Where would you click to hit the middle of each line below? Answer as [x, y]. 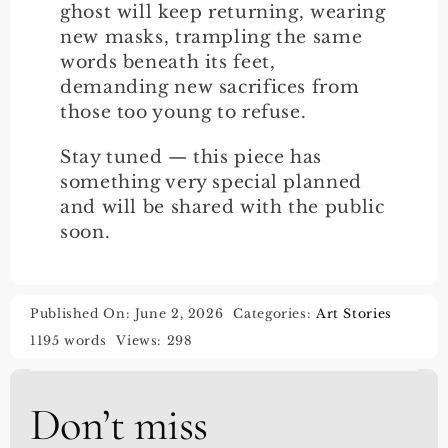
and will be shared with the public [222, 206]
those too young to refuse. [183, 111]
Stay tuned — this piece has [191, 156]
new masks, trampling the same [211, 36]
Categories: [274, 313]
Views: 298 [154, 340]
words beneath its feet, [168, 61]
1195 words [68, 340]
